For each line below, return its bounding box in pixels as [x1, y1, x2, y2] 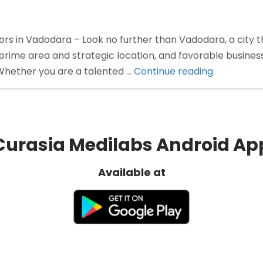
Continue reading [133, 65, 213, 78]
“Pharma [212, 64, 253, 77]
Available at [97, 165, 166, 180]
